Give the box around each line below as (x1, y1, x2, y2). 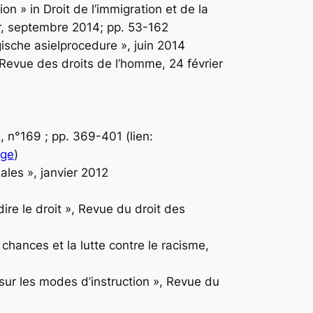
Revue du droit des (78, 201, 185, 216)
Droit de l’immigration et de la (43, 1, 208, 16)
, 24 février (162, 56, 223, 71)
